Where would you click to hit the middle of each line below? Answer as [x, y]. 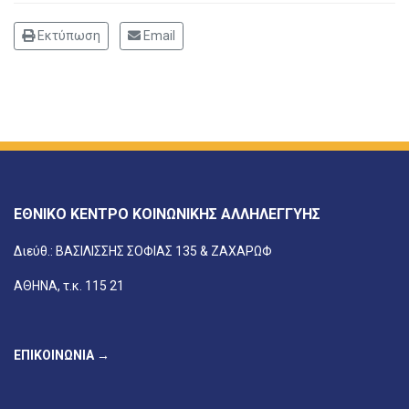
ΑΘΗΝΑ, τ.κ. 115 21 [69, 286]
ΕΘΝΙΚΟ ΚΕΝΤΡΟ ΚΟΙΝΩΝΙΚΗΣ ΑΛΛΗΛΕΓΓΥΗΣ [167, 215]
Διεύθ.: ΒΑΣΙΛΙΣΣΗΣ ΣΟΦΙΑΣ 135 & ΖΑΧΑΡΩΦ [143, 252]
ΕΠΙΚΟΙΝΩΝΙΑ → [62, 356]
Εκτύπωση [68, 36]
